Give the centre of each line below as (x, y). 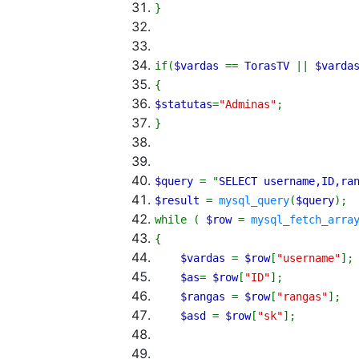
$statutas (184, 104)
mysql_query (254, 200)
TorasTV (267, 65)
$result (177, 200)
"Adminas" (248, 104)
